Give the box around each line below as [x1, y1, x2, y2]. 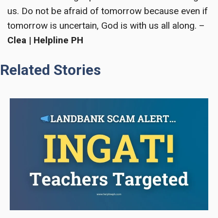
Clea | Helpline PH [7, 34, 83, 46]
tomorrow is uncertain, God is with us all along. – [7, 19, 205, 31]
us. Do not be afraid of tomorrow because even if [7, 5, 208, 17]
